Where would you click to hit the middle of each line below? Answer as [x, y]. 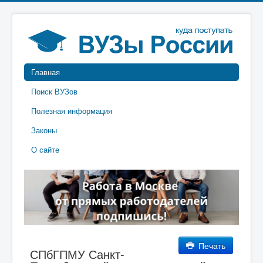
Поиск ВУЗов [54, 91]
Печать [211, 245]
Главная [45, 72]
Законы [44, 130]
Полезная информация [72, 111]
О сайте [45, 149]
